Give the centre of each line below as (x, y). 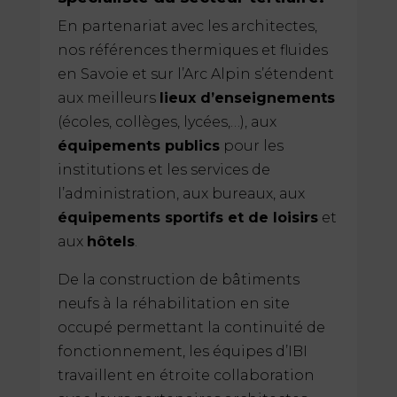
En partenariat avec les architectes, (187, 26)
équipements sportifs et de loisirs (187, 217)
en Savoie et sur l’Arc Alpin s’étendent (195, 74)
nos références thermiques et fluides (192, 50)
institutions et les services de (163, 169)
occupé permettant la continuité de (191, 327)
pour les (251, 145)
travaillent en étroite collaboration (186, 375)
